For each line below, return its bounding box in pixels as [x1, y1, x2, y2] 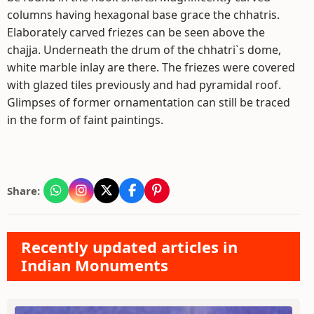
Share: [7, 184, 40, 198]
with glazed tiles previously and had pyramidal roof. [7, 77, 281, 93]
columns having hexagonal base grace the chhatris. [7, 7, 280, 22]
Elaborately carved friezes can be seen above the [7, 25, 265, 40]
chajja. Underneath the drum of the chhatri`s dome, [7, 42, 281, 57]
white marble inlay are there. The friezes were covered [7, 60, 295, 75]
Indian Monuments [21, 254, 168, 275]
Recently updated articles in [21, 236, 238, 257]
